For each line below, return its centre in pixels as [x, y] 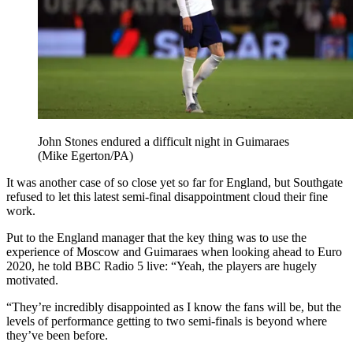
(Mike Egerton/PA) [85, 155]
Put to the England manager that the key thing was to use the [156, 237]
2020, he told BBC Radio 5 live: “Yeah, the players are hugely [162, 266]
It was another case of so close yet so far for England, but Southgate [175, 182]
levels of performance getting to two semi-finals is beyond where [167, 321]
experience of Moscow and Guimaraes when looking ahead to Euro [174, 251]
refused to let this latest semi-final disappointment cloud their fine [167, 196]
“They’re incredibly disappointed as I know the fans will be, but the [174, 307]
